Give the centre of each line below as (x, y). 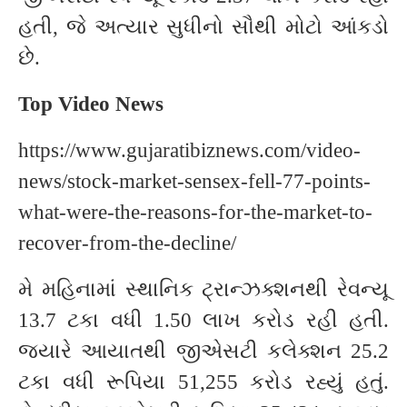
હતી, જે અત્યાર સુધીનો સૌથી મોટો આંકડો (203, 27)
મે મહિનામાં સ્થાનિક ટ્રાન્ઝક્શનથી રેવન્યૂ (203, 289)
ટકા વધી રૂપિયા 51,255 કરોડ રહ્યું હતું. (203, 382)
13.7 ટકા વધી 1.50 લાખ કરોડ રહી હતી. (203, 320)
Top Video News (91, 104)
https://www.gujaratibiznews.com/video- (189, 150)
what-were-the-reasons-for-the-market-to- (195, 212)
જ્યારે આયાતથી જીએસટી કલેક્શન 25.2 (203, 351)
